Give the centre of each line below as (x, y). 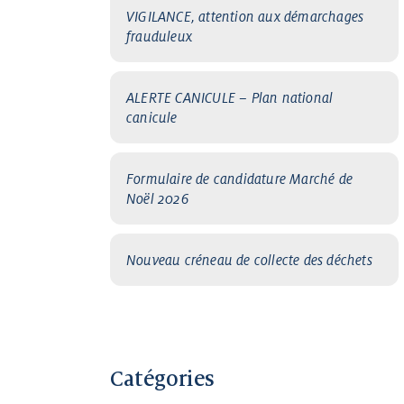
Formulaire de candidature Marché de (239, 179)
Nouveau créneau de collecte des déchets (249, 260)
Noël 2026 (157, 198)
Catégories (162, 378)
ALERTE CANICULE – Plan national (230, 97)
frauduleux (159, 36)
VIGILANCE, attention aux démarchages (245, 16)
